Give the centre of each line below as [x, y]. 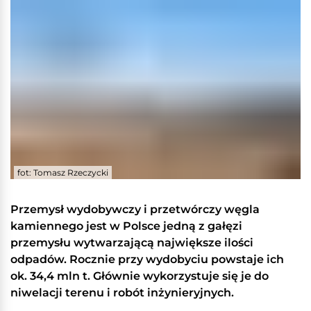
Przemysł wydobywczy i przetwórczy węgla [135, 210]
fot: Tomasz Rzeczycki [63, 173]
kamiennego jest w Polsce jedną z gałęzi [126, 226]
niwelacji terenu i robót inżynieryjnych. [122, 293]
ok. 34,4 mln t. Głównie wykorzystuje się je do [140, 276]
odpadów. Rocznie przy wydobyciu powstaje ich [147, 260]
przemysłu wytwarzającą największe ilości [132, 243]
